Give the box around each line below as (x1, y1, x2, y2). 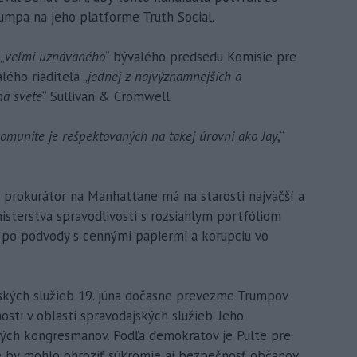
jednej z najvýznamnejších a (88, 67, 241, 85)
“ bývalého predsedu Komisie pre (105, 47, 296, 65)
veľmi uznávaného (5, 47, 105, 65)
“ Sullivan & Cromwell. (42, 87, 172, 105)
